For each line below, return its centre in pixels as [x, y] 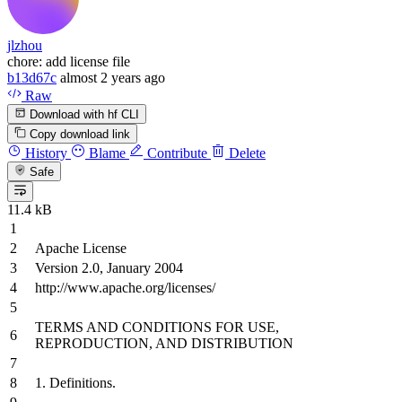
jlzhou [25, 45]
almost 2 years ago [113, 77]
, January [127, 267]
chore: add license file [69, 61]
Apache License [81, 248]
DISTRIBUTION [240, 343]
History [44, 153]
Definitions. [81, 382]
